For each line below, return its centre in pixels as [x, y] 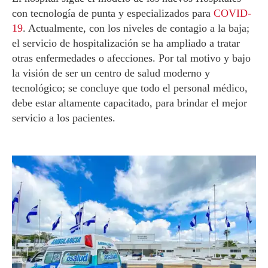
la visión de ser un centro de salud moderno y [111, 73]
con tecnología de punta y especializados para [113, 13]
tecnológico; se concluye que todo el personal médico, [130, 88]
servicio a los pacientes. [64, 118]
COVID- [232, 13]
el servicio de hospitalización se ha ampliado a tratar [126, 43]
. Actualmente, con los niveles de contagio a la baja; [136, 28]
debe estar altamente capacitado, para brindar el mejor [130, 103]
